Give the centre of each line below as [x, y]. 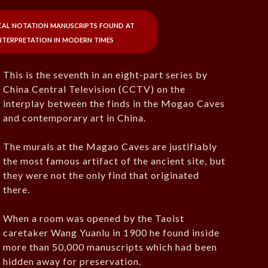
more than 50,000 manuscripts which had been [110, 247]
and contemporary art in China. [75, 118]
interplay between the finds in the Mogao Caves [114, 103]
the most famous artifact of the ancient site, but [115, 161]
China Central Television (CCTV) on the [95, 89]
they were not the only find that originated [101, 175]
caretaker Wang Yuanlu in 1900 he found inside [112, 233]
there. [17, 190]
